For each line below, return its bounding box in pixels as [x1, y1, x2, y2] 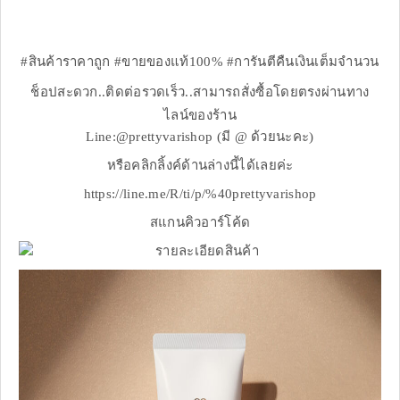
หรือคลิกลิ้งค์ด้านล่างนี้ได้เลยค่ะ [106, 158, 294, 173]
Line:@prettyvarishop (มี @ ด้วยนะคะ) [86, 129, 314, 145]
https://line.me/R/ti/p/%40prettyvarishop [83, 187, 317, 202]
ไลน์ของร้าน [163, 108, 237, 123]
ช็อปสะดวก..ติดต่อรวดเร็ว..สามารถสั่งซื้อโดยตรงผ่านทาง [30, 85, 370, 100]
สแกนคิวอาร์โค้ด [149, 215, 251, 230]
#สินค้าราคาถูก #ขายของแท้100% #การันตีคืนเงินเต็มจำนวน [21, 54, 379, 70]
